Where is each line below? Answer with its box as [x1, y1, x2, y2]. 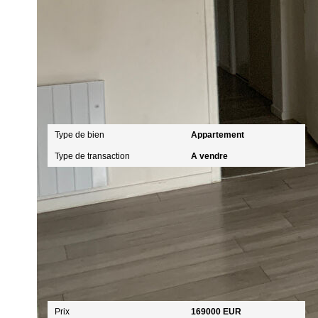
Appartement [190, 130, 244, 140]
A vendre [190, 151, 228, 161]
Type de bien [55, 130, 104, 140]
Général [53, 99, 92, 111]
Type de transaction [55, 151, 130, 161]
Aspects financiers [55, 276, 147, 288]
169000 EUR [190, 307, 241, 317]
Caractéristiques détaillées [37, 28, 262, 48]
